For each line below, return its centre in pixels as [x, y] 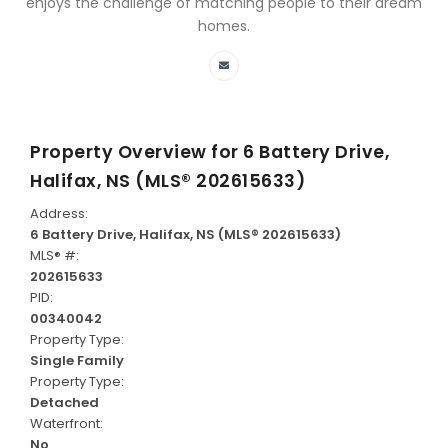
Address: [59, 214]
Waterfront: [66, 424]
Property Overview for [136, 152]
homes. [224, 26]
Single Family [77, 361]
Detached [64, 403]
